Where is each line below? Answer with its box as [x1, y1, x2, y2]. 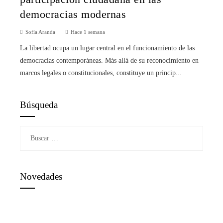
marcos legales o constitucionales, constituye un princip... [20, 69, 182, 77]
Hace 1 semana [71, 29, 105, 35]
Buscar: [19, 128, 40, 136]
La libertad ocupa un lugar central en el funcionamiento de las [20, 44, 195, 52]
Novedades [20, 171, 62, 182]
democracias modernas [20, 8, 126, 21]
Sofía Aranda [25, 29, 55, 35]
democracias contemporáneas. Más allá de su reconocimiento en [20, 57, 199, 65]
